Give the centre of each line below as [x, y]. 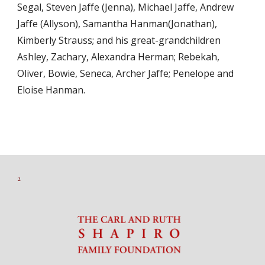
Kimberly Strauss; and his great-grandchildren [119, 40]
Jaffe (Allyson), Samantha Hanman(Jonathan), [117, 24]
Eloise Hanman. [51, 90]
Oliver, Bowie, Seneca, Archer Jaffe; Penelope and [126, 73]
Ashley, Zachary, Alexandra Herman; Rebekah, [119, 57]
